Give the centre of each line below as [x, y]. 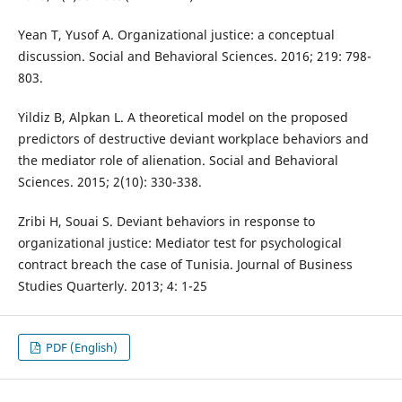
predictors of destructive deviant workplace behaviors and [193, 138]
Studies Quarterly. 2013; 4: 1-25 [112, 285]
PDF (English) [81, 347]
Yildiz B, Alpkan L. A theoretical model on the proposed [183, 117]
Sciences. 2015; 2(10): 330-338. [109, 181]
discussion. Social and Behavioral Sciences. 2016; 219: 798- [194, 56]
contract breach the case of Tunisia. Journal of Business [185, 264]
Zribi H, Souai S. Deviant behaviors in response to [166, 221]
